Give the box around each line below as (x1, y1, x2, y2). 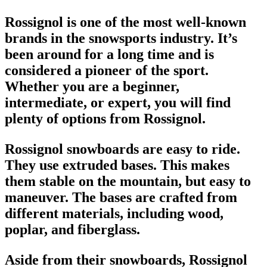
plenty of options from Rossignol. (5, 110, 206, 126)
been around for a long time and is (5, 46, 214, 62)
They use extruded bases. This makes (5, 157, 229, 173)
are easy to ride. (139, 141, 240, 157)
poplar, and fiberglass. (5, 221, 140, 237)
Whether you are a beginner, (5, 78, 179, 94)
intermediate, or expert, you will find (5, 94, 231, 110)
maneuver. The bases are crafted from (5, 189, 237, 205)
